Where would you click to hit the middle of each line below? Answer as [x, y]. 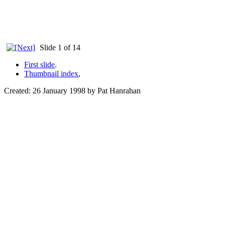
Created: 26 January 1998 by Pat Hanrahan [72, 91]
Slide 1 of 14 [59, 47]
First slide [39, 65]
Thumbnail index [51, 74]
